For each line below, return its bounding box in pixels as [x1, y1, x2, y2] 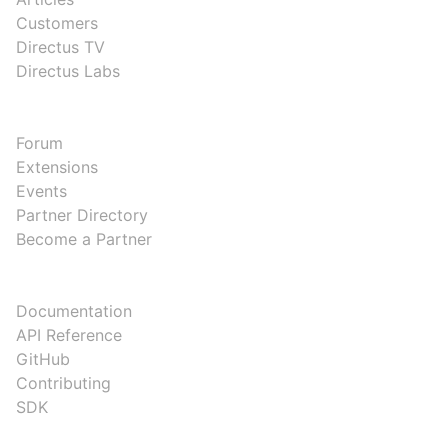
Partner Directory [16, 204, 148, 225]
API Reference [16, 324, 122, 345]
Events [16, 180, 67, 201]
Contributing [16, 372, 111, 393]
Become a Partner [16, 228, 152, 249]
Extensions [16, 156, 98, 177]
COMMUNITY [16, 115, 88, 129]
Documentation [16, 300, 132, 321]
